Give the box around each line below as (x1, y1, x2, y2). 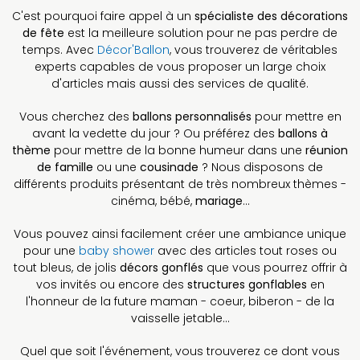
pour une (23, 242, 79, 259)
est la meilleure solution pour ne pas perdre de (64, 24, 337, 41)
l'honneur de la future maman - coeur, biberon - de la (26, 292, 334, 309)
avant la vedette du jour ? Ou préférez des (32, 125, 278, 141)
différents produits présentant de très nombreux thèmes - (14, 175, 346, 192)
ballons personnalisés (132, 108, 252, 125)
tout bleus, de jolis (13, 259, 120, 276)
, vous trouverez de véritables (170, 41, 337, 58)
